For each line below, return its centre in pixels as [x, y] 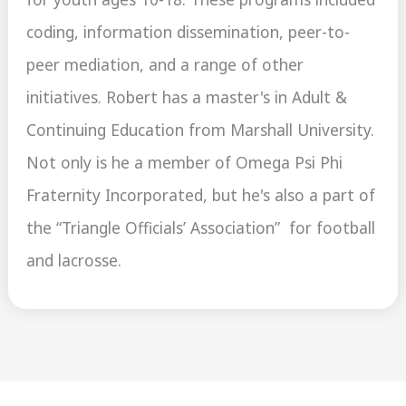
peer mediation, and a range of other [165, 65]
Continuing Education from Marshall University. [201, 130]
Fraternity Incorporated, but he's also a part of [201, 195]
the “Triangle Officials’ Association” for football [201, 228]
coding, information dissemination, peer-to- [188, 32]
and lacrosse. [74, 261]
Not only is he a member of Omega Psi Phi [185, 163]
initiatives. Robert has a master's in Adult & [187, 97]
